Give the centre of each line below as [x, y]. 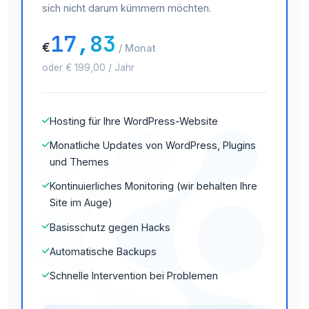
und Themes [79, 162]
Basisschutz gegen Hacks [110, 227]
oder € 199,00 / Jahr [88, 67]
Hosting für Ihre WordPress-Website [134, 121]
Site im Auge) [81, 203]
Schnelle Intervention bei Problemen [134, 276]
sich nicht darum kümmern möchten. [127, 8]
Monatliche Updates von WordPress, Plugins [153, 146]
